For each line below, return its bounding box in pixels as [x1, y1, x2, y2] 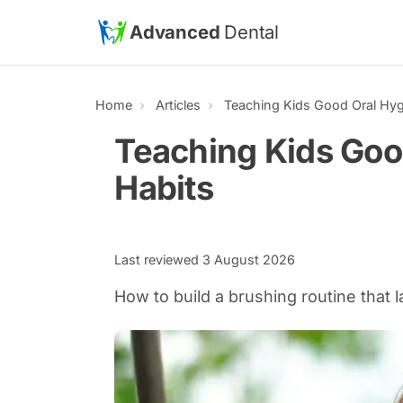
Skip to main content [7, 9, 149, 27]
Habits [114, 168, 213, 208]
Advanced [130, 21, 225, 43]
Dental [224, 21, 279, 43]
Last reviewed [114, 252, 203, 267]
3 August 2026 [202, 252, 296, 267]
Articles [156, 97, 201, 112]
